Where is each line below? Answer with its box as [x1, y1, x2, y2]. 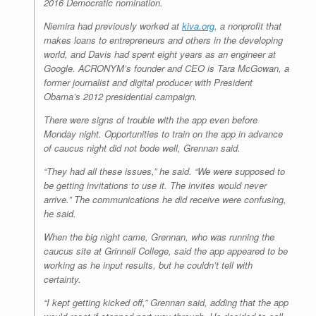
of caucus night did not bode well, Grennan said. [44, 141, 241, 155]
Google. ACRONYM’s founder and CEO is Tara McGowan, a [44, 61, 289, 75]
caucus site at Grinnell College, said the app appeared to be [44, 244, 288, 258]
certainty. [44, 272, 81, 286]
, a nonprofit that [214, 19, 281, 33]
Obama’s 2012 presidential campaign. [44, 90, 197, 104]
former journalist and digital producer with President [44, 75, 253, 90]
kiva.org [182, 19, 214, 33]
